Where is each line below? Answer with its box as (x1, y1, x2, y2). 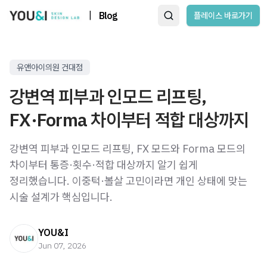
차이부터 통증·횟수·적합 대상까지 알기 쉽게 (10, 158, 198, 172)
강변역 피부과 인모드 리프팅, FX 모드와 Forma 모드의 (10, 142, 246, 156)
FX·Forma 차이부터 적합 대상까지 (10, 108, 249, 131)
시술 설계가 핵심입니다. (10, 190, 113, 204)
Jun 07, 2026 (38, 240, 86, 251)
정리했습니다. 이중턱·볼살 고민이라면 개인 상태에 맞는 (10, 174, 247, 188)
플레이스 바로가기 (194, 10, 253, 21)
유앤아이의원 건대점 (17, 62, 83, 73)
